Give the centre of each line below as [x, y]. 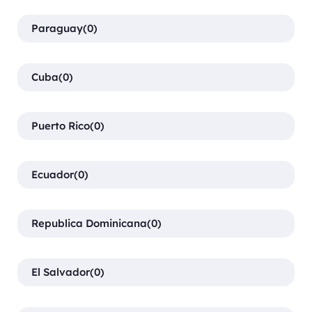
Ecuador [53, 175]
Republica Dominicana [89, 224]
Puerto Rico [61, 126]
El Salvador [61, 272]
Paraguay [57, 29]
